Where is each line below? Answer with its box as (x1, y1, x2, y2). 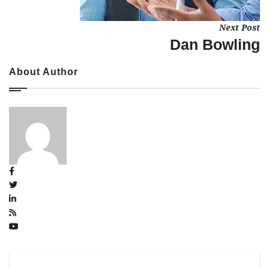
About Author (9, 66, 78, 77)
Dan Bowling (170, 35, 260, 53)
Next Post (219, 22, 260, 33)
